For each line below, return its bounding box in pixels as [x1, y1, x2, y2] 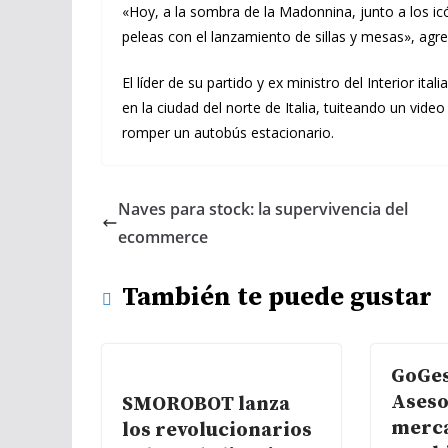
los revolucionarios [122, 418, 312, 443]
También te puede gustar [122, 281, 432, 314]
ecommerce [118, 226, 208, 248]
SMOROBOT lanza [122, 392, 290, 417]
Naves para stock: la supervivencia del [118, 198, 408, 220]
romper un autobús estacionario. [122, 123, 334, 142]
